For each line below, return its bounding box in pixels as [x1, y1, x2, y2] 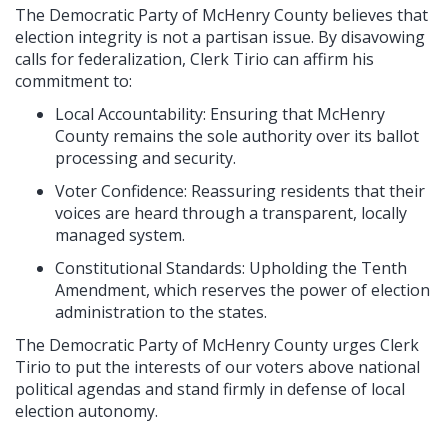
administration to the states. [55, 300, 267, 323]
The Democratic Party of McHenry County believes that [15, 3, 428, 26]
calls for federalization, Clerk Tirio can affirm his [15, 47, 374, 70]
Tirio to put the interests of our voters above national [15, 355, 420, 378]
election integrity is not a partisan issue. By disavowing [15, 25, 425, 48]
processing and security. [55, 146, 236, 169]
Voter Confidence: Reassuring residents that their [55, 179, 425, 202]
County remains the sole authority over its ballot [55, 124, 419, 147]
